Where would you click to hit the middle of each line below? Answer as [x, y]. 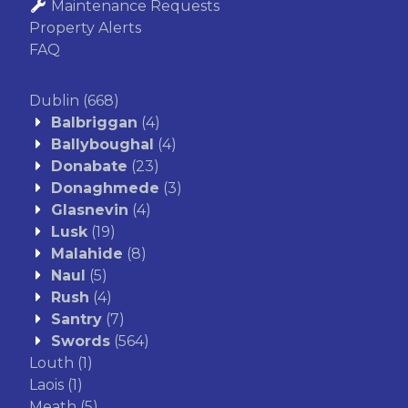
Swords [81, 342]
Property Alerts [85, 28]
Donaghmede [105, 189]
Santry [76, 320]
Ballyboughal [102, 145]
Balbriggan [94, 123]
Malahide [87, 254]
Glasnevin [90, 210]
